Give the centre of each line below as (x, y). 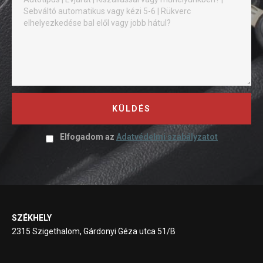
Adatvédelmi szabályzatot (167, 137)
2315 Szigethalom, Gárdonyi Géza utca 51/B (94, 232)
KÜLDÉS (131, 109)
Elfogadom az (88, 137)
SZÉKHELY (32, 218)
